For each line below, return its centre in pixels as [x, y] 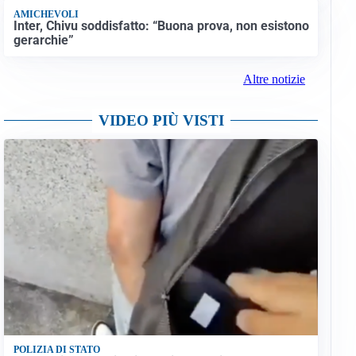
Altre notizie [274, 79]
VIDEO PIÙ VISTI [161, 121]
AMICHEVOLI [46, 14]
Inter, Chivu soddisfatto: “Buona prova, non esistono [161, 25]
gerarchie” [43, 40]
